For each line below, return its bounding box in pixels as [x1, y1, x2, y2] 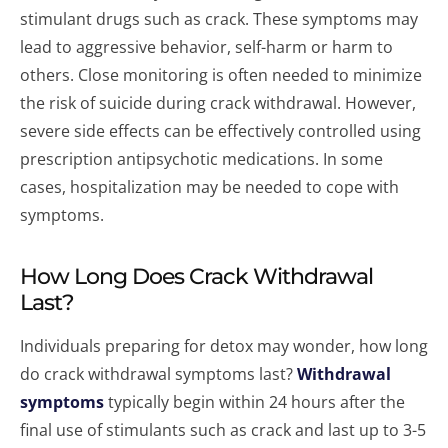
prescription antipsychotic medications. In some [20, 148, 383, 170]
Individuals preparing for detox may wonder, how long [20, 335, 428, 357]
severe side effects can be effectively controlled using [20, 120, 421, 142]
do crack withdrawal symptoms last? [20, 363, 297, 385]
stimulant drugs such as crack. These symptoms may [20, 8, 418, 30]
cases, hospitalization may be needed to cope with [20, 176, 399, 198]
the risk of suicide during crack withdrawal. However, [20, 92, 416, 114]
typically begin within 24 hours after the [104, 391, 405, 413]
